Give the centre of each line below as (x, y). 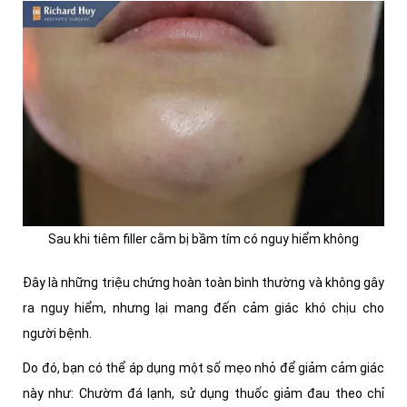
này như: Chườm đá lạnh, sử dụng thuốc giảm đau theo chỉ (203, 394)
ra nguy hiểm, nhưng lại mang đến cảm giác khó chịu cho (203, 308)
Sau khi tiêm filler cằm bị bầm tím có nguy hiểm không (203, 239)
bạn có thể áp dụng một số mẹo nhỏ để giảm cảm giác (223, 368)
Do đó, (43, 368)
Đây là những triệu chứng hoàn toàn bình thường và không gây (203, 283)
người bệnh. (57, 334)
